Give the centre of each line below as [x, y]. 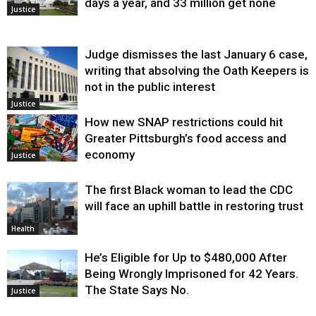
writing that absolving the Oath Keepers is [197, 71]
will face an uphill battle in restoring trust [194, 206]
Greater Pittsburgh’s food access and [186, 139]
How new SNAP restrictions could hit [184, 122]
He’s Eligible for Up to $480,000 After [186, 258]
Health [23, 229]
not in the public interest [150, 87]
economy [110, 155]
